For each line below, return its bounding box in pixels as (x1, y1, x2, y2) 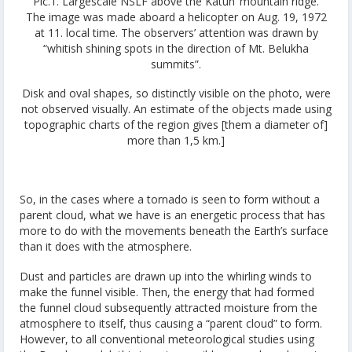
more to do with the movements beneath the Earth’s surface (20, 223, 328, 239)
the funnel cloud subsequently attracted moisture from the (20, 299, 317, 315)
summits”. (151, 56, 201, 71)
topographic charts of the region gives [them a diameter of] (24, 117, 328, 133)
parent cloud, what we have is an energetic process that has (20, 207, 325, 223)
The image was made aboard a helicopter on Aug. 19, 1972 (25, 9, 327, 24)
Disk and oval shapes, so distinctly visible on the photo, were (21, 86, 331, 101)
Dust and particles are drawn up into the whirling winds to (20, 268, 312, 284)
